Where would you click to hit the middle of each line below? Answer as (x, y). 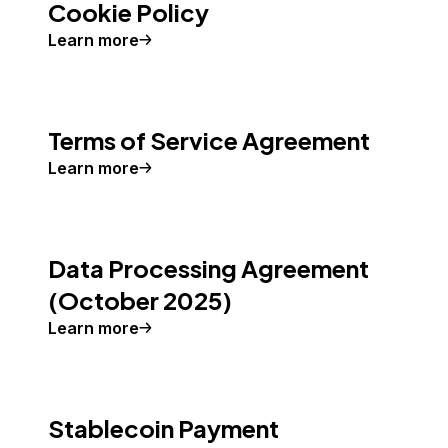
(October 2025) (140, 300)
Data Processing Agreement (208, 268)
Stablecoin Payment (163, 428)
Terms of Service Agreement (209, 140)
